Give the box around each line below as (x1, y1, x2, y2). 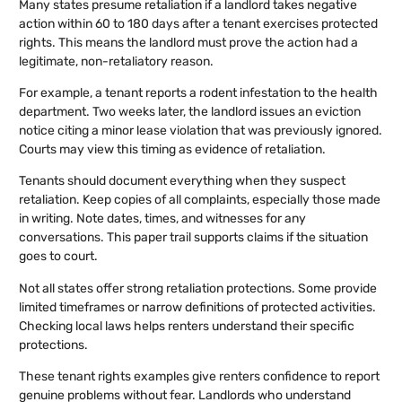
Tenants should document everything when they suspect (19, 173, 345, 189)
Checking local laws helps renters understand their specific (19, 318, 354, 334)
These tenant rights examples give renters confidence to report (19, 369, 380, 385)
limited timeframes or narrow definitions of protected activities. (19, 299, 376, 315)
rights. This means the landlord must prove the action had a (19, 34, 358, 50)
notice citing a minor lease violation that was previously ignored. (19, 122, 382, 138)
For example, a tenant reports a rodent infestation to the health (19, 84, 378, 100)
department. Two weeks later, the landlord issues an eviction (19, 103, 361, 119)
